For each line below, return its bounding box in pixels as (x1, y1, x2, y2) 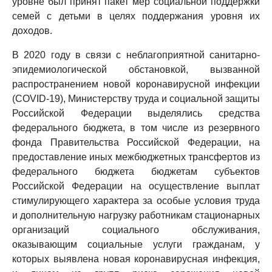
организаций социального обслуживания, (12, 225, 260, 235)
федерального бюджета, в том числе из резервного (12, 123, 260, 133)
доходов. (12, 25, 52, 36)
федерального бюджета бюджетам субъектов (12, 166, 260, 177)
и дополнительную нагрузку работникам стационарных (12, 210, 260, 220)
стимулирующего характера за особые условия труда (12, 195, 260, 206)
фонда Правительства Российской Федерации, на (12, 137, 260, 148)
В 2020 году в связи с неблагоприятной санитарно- (12, 50, 260, 60)
